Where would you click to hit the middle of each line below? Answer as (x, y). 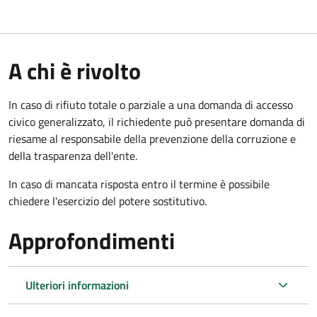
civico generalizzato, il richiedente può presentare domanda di (157, 121)
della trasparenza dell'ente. (73, 155)
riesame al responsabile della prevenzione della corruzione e (152, 138)
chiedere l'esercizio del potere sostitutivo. (108, 201)
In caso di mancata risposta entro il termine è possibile (139, 184)
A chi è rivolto (75, 70)
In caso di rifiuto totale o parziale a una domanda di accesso (151, 104)
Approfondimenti (92, 240)
